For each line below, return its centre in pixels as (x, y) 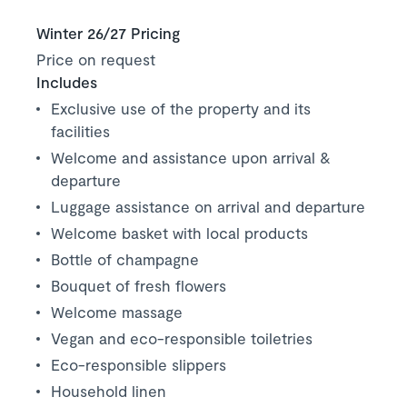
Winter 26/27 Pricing (108, 32)
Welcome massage (117, 311)
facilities (80, 130)
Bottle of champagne (125, 258)
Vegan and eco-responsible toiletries (182, 338)
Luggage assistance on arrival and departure (208, 206)
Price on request (96, 59)
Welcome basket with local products (179, 232)
